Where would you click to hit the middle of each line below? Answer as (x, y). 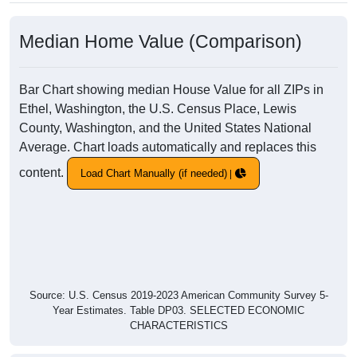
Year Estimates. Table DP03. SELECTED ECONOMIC (178, 311)
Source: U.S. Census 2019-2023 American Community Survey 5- (178, 296)
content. (43, 173)
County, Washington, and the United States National (165, 128)
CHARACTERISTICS (178, 326)
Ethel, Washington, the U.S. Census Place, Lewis (158, 109)
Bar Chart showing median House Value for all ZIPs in (171, 90)
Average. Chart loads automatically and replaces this (168, 147)
